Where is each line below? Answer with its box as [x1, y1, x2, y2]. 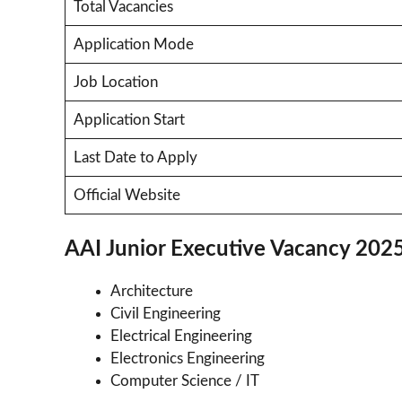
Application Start [73, 111, 185, 127]
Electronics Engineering [110, 351, 265, 367]
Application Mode [73, 36, 194, 52]
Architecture [110, 284, 193, 300]
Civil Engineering [110, 306, 221, 322]
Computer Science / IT [110, 373, 259, 389]
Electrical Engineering [110, 328, 252, 345]
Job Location [73, 74, 158, 90]
